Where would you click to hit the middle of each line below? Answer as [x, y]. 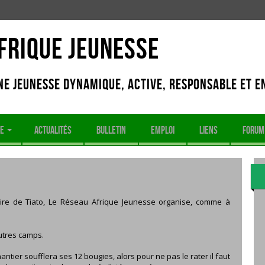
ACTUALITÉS [53, 130]
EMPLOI [163, 130]
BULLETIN [111, 130]
